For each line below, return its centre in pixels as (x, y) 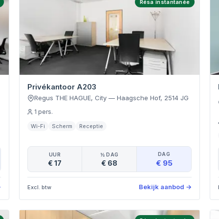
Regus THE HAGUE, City (70, 98)
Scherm (62, 126)
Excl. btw (39, 187)
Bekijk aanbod (162, 187)
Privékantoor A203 (62, 87)
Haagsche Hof (138, 98)
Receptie (91, 126)
